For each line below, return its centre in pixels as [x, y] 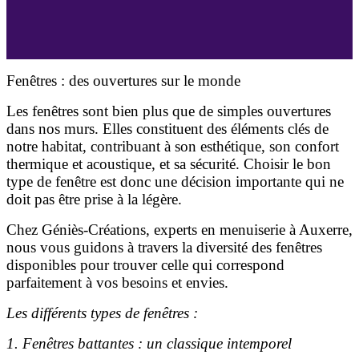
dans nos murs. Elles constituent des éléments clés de [167, 128]
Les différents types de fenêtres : [102, 313]
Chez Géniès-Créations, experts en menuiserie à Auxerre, [179, 229]
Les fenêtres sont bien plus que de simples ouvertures [169, 111]
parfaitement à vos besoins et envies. [117, 282]
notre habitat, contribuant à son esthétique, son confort [173, 146]
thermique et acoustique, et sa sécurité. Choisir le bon [169, 163]
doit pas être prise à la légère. [94, 199]
